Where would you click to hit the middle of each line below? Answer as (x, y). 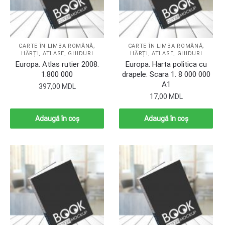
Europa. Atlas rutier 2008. (57, 65)
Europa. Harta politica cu (166, 65)
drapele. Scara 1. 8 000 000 (166, 75)
